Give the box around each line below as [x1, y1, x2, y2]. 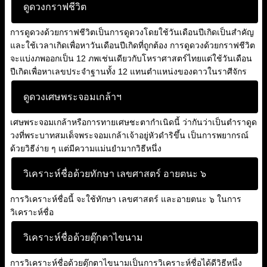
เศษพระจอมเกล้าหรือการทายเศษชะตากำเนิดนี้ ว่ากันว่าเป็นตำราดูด [10, 117, 257, 127]
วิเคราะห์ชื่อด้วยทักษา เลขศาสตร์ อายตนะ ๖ [23, 169, 206, 179]
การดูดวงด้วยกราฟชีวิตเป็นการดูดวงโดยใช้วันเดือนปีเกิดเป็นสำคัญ [10, 27, 254, 37]
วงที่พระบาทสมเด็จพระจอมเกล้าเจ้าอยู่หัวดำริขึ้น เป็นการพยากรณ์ [10, 131, 249, 140]
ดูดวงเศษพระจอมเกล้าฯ [23, 92, 122, 102]
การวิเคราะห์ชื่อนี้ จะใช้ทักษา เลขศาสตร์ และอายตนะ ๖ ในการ [10, 194, 241, 204]
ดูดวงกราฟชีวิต [23, 2, 86, 12]
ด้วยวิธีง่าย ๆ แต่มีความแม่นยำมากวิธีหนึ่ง [10, 144, 162, 153]
